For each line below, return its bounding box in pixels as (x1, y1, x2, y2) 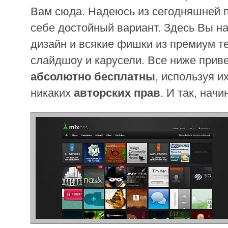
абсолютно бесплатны (31, 70, 155, 83)
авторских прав (74, 86, 160, 99)
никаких (31, 86, 74, 99)
